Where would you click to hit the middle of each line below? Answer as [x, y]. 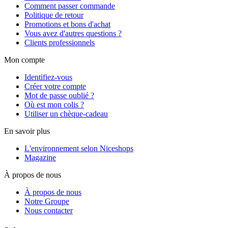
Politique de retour [54, 15]
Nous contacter [49, 210]
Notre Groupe [47, 201]
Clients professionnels [60, 42]
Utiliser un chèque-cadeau [66, 114]
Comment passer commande [70, 6]
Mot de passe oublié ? [59, 95]
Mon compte [24, 60]
